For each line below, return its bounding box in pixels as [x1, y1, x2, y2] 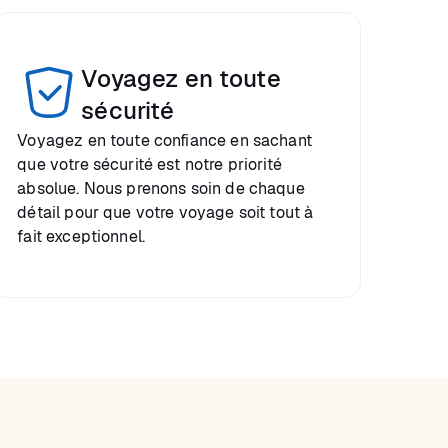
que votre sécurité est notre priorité [17, 154, 282, 175]
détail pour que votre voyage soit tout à [17, 202, 314, 223]
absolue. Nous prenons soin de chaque [17, 178, 305, 199]
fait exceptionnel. [17, 226, 146, 247]
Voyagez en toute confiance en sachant [17, 130, 312, 151]
